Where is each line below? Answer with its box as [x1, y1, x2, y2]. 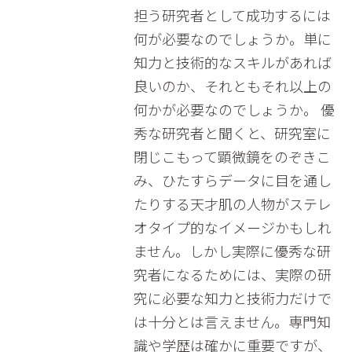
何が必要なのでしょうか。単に [133, 28, 332, 49]
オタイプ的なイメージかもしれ [133, 217, 332, 237]
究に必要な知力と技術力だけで [133, 288, 332, 308]
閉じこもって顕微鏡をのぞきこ [133, 146, 331, 167]
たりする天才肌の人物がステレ [133, 193, 332, 214]
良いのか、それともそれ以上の [133, 75, 332, 96]
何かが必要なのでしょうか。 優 [133, 99, 335, 119]
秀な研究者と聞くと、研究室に [133, 123, 331, 143]
